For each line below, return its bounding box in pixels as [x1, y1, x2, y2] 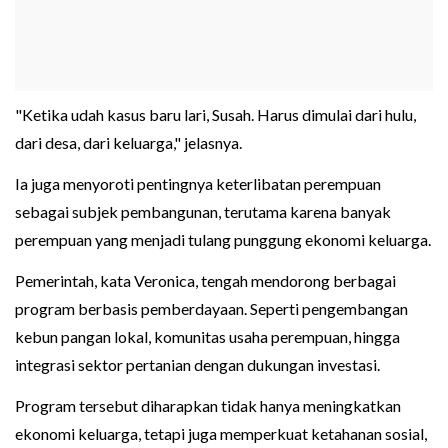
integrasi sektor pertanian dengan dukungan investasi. [15, 355, 380, 375]
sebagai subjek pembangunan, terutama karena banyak [15, 202, 391, 222]
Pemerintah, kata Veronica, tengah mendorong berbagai [15, 271, 396, 291]
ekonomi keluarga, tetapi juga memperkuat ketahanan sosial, [15, 424, 427, 444]
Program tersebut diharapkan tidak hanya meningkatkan [15, 396, 401, 416]
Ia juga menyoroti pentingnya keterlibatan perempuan [15, 174, 381, 194]
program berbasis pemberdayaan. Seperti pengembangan [15, 299, 408, 319]
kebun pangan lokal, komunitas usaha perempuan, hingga [15, 327, 400, 347]
